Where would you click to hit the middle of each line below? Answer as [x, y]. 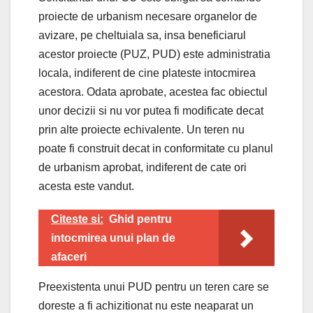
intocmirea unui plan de [113, 238]
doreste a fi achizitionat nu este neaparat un [146, 305]
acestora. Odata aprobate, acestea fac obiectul [153, 92]
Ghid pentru [140, 219]
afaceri [69, 256]
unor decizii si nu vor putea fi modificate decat [151, 110]
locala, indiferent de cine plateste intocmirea [147, 73]
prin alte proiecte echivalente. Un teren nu [141, 129]
